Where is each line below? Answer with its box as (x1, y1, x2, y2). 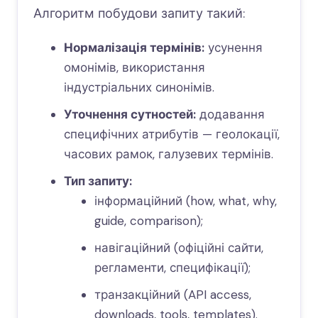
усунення (204, 40, 263, 55)
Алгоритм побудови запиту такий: (33, 5, 245, 22)
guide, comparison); (94, 213, 203, 229)
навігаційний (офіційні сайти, (94, 240, 263, 256)
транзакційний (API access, (94, 287, 251, 302)
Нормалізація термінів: (63, 40, 204, 55)
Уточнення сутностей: (63, 106, 196, 122)
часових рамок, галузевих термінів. (63, 146, 273, 162)
